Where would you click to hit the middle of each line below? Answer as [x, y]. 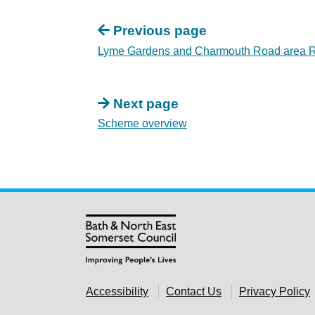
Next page [146, 103]
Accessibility [117, 292]
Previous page [160, 30]
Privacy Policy [275, 292]
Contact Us [194, 292]
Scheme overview [142, 124]
